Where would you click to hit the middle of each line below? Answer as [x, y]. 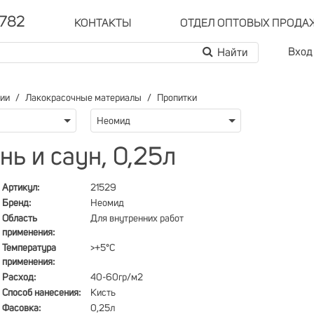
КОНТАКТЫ [102, 23]
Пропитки [177, 98]
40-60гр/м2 [117, 278]
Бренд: [16, 203]
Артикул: [21, 188]
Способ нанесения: [41, 293]
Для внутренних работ [137, 219]
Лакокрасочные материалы [83, 98]
